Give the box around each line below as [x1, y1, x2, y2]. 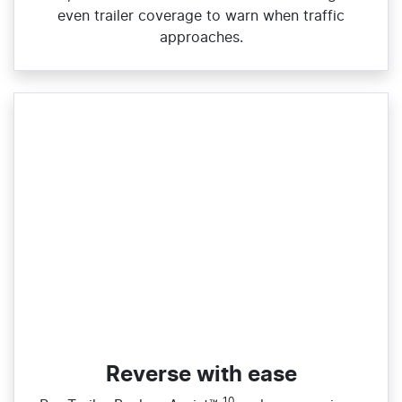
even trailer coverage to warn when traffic [57, 8, 345, 23]
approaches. [159, 30, 243, 45]
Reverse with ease [105, 363, 297, 386]
